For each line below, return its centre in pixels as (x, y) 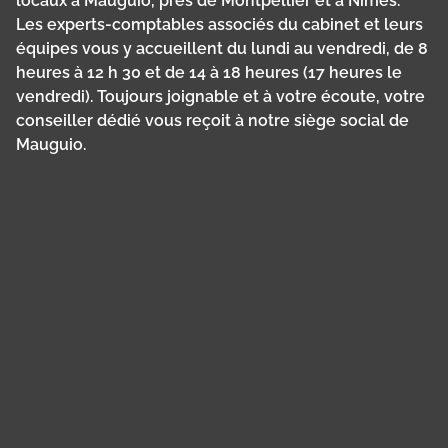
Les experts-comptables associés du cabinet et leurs (219, 25)
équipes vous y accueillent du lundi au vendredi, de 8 (222, 49)
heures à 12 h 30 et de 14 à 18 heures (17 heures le (209, 73)
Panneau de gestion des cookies (131, 179)
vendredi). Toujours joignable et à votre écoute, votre (220, 97)
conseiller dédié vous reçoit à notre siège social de (212, 121)
